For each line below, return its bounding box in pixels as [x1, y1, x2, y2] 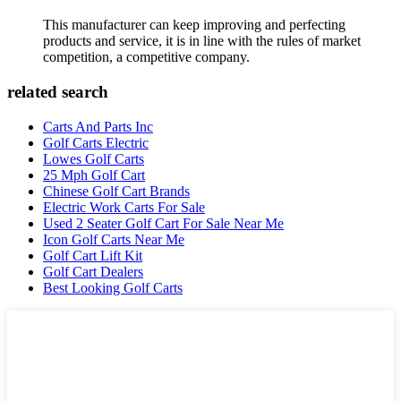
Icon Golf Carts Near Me [43, 231, 184, 247]
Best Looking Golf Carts [43, 279, 183, 295]
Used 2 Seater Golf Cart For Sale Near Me [43, 215, 284, 231]
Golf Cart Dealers [43, 263, 143, 279]
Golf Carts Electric [43, 134, 149, 150]
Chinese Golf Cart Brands [43, 183, 190, 199]
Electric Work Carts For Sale [43, 199, 205, 215]
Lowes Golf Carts [43, 150, 144, 166]
